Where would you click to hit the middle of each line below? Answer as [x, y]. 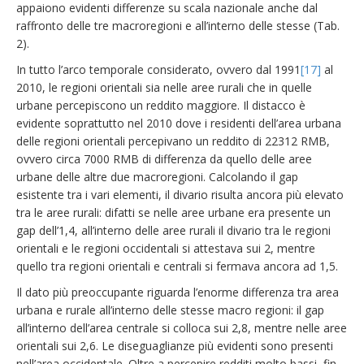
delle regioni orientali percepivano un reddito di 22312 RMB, [173, 141]
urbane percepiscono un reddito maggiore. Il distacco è [161, 105]
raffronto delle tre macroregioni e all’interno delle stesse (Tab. [178, 26]
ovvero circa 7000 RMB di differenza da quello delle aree [164, 159]
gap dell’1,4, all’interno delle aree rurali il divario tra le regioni [173, 230]
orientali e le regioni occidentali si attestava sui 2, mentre [166, 248]
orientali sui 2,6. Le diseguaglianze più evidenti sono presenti [175, 346]
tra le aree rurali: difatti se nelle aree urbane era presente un [173, 212]
